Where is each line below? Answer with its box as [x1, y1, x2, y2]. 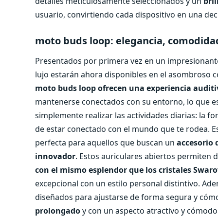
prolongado [35, 205, 80, 216]
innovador [35, 150, 75, 162]
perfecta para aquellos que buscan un [35, 137, 177, 148]
